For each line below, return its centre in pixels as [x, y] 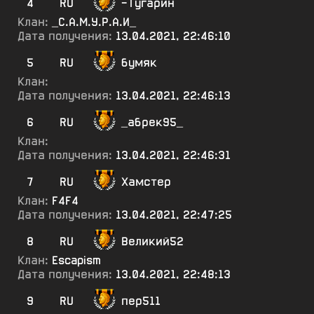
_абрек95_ [152, 122]
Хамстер [146, 182]
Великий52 [152, 241]
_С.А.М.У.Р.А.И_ [94, 22]
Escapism [76, 260]
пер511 [141, 301]
